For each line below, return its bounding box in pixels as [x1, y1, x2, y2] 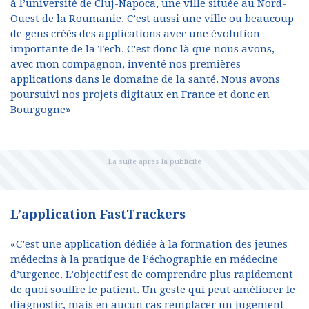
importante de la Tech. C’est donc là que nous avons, [10, 43, 275, 56]
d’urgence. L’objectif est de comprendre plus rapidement [10, 268, 293, 281]
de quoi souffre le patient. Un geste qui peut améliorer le [10, 283, 295, 297]
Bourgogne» [10, 103, 70, 117]
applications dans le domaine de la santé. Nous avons [10, 73, 280, 86]
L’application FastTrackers [10, 207, 186, 222]
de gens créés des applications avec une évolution [10, 28, 260, 41]
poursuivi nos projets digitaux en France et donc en [10, 88, 270, 101]
